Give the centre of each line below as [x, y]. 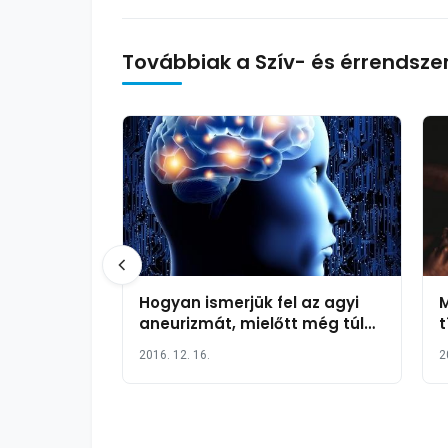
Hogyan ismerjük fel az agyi [249, 302]
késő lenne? [186, 344]
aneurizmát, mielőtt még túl [251, 323]
